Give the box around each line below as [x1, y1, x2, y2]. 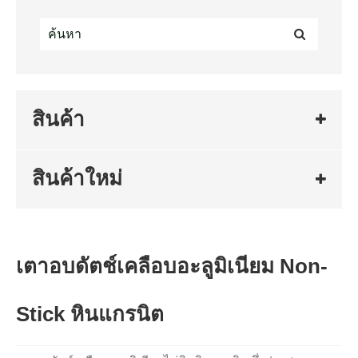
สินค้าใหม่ [32, 166, 122, 191]
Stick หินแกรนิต [16, 302, 164, 327]
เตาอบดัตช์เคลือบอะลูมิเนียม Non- [16, 254, 328, 279]
